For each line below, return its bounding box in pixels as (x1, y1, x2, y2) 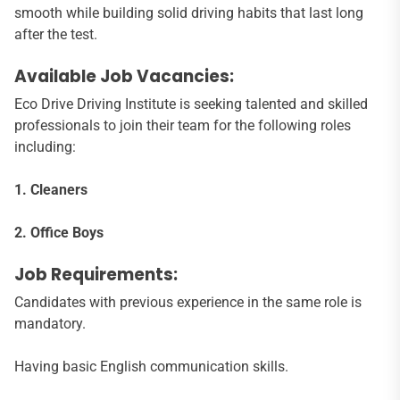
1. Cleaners (14, 181, 87, 199)
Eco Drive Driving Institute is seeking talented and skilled (14, 96, 368, 113)
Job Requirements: (14, 262, 178, 287)
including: (14, 138, 76, 156)
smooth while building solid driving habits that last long (14, 4, 363, 22)
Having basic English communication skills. (14, 358, 288, 376)
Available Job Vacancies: (14, 64, 234, 89)
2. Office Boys (14, 224, 104, 242)
